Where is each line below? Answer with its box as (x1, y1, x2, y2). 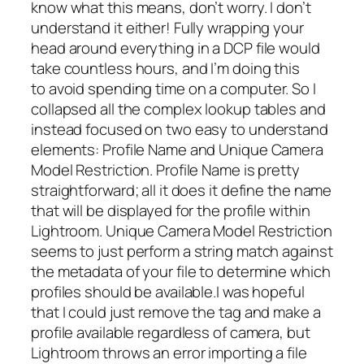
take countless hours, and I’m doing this (31, 57, 300, 79)
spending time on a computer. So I (84, 77, 316, 99)
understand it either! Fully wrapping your (31, 16, 304, 38)
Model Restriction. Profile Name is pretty (31, 158, 300, 180)
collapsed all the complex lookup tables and (31, 97, 326, 119)
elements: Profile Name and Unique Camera (31, 138, 323, 160)
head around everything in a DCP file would (31, 37, 320, 58)
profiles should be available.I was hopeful (31, 280, 305, 302)
